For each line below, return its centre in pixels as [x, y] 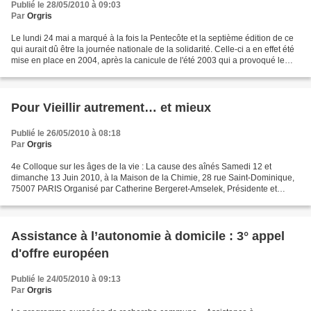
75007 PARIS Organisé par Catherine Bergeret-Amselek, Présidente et [144, 188]
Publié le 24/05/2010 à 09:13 [66, 279]
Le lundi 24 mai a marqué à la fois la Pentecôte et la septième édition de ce [152, 38]
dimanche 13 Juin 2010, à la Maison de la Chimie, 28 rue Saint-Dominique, [153, 177]
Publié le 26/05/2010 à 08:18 [66, 133]
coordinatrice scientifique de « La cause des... [97, 200]
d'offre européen [60, 253]
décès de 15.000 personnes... [67, 71]
